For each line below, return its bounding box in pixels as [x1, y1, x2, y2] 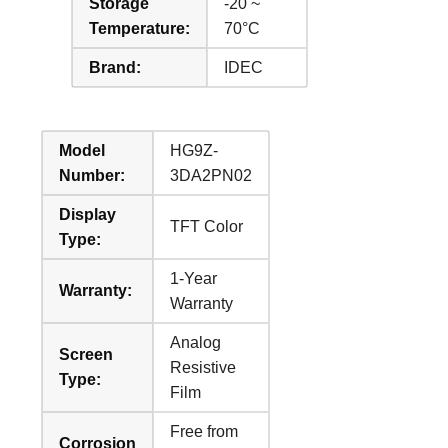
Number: [59, 166, 126, 184]
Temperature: [89, 19, 191, 37]
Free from [170, 422, 239, 440]
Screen [59, 345, 114, 363]
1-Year [170, 269, 218, 287]
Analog [170, 333, 222, 351]
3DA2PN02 [170, 166, 253, 184]
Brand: [89, 58, 142, 76]
